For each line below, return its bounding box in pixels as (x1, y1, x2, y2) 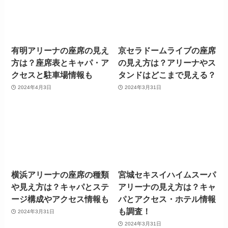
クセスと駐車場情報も (11, 70, 93, 80)
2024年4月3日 (17, 84, 51, 90)
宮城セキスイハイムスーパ (118, 170, 216, 180)
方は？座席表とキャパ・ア (11, 58, 109, 68)
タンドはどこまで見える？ (118, 70, 216, 80)
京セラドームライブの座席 (118, 46, 216, 55)
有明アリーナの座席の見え (11, 46, 109, 55)
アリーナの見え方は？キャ (118, 182, 216, 192)
